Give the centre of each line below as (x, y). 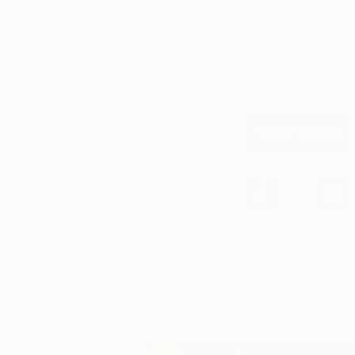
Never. (262, 20)
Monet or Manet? (298, 61)
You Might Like (172, 293)
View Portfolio (297, 132)
